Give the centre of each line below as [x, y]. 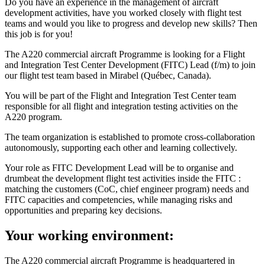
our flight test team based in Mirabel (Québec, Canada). [108, 76]
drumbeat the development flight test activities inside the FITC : [123, 179]
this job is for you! [39, 34]
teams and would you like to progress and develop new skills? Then [131, 24]
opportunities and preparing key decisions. [83, 211]
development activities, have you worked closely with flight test [123, 13]
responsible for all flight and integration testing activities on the [121, 106]
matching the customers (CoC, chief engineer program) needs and [127, 189]
